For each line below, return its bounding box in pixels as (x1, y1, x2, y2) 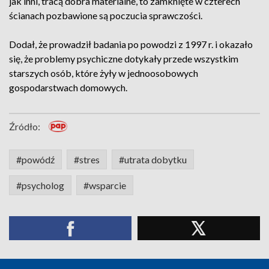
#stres (74, 154, 100, 165)
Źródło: (9, 121, 40, 132)
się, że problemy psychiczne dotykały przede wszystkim (9, 53, 238, 64)
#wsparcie (83, 180, 126, 191)
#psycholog (16, 180, 64, 191)
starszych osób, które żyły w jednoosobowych (9, 67, 198, 79)
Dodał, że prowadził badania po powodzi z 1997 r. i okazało (9, 38, 253, 50)
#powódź (16, 154, 55, 165)
